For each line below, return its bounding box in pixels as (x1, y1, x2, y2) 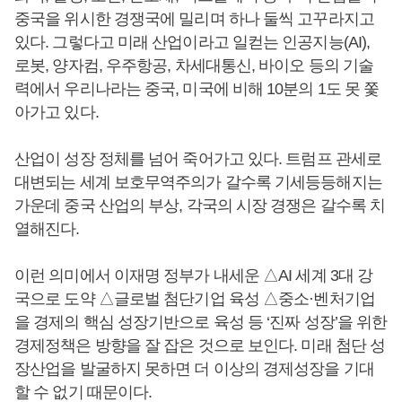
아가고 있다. (14, 103, 99, 121)
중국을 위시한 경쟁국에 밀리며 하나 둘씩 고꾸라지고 (14, 10, 374, 28)
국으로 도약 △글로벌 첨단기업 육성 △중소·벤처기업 (14, 290, 375, 308)
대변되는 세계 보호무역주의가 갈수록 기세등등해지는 (14, 173, 382, 191)
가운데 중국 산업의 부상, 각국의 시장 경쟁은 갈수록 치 (14, 197, 386, 214)
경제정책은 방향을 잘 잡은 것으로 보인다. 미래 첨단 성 (14, 336, 386, 354)
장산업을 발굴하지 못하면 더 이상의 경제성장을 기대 (14, 360, 374, 378)
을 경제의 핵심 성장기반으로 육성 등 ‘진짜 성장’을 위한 (14, 313, 388, 331)
